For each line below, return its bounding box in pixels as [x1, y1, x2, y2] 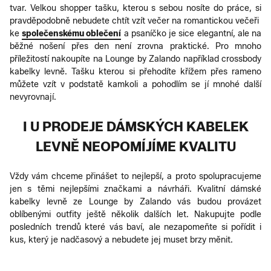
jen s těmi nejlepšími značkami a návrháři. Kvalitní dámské [10, 183, 261, 194]
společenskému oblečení [22, 28, 122, 39]
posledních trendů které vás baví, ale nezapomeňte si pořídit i [10, 221, 261, 232]
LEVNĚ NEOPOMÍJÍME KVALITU [35, 138, 236, 155]
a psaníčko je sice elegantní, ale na [121, 28, 261, 39]
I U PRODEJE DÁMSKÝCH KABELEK [22, 118, 249, 135]
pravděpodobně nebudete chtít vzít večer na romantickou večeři [10, 15, 261, 26]
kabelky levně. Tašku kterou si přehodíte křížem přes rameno [10, 66, 261, 77]
